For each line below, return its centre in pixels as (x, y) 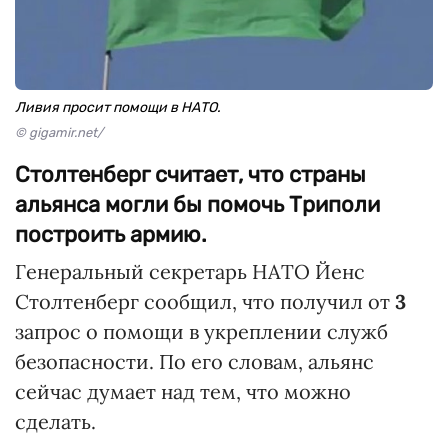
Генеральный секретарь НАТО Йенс (190, 271)
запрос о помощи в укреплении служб (201, 331)
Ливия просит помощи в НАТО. (118, 107)
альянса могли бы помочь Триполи (197, 204)
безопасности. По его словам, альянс (194, 361)
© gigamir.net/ (59, 132)
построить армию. (111, 234)
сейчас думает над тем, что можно (183, 391)
